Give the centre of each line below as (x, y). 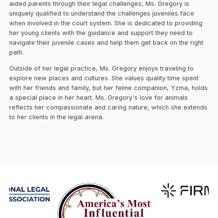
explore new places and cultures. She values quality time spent (104, 78)
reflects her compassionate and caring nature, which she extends (109, 108)
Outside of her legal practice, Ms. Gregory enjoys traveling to (102, 69)
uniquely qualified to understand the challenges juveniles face (102, 14)
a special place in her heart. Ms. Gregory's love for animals (99, 98)
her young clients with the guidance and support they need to (101, 33)
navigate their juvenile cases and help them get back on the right (107, 43)
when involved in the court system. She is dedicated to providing (106, 23)
